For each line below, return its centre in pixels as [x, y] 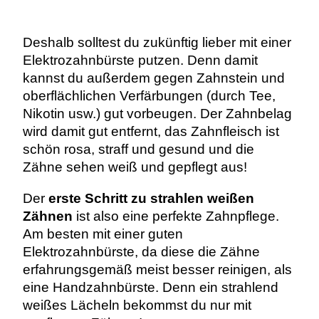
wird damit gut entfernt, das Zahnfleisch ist [151, 132]
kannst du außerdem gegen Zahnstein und [153, 78]
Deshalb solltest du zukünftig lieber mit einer [157, 43]
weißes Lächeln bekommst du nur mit [137, 305]
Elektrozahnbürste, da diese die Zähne [141, 251]
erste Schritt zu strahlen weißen [151, 198]
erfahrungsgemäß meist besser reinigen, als [157, 269]
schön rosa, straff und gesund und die [138, 150]
